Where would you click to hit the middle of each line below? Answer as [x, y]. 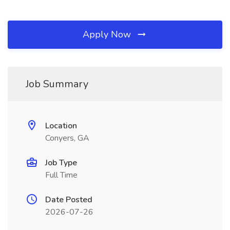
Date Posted [69, 200]
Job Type [61, 163]
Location [61, 126]
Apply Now [108, 34]
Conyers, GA [67, 138]
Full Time [61, 175]
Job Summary [57, 84]
